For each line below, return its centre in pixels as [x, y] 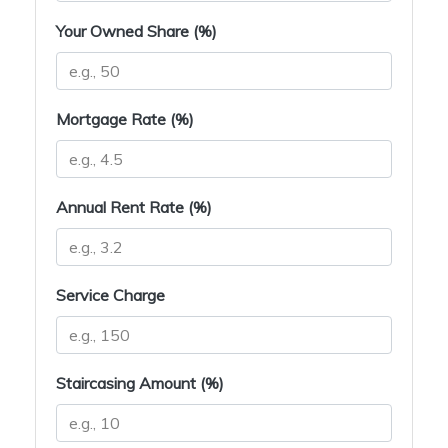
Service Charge [110, 295]
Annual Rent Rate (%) [134, 207]
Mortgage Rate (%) [125, 119]
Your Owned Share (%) [136, 31]
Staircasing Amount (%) [140, 383]
